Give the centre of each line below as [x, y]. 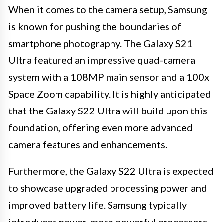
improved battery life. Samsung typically [98, 204]
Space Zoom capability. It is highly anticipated [110, 93]
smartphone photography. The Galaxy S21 [101, 43]
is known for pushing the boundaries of [95, 26]
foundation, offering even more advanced [101, 127]
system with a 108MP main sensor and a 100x [109, 77]
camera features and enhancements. [88, 144]
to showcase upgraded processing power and [108, 188]
